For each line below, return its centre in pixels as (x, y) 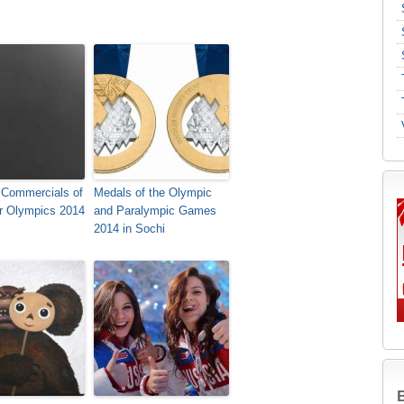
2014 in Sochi (129, 229)
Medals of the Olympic (153, 193)
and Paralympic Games (155, 211)
